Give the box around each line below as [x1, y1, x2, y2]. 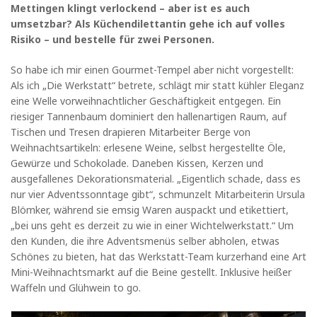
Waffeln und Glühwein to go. [11, 280, 141, 294]
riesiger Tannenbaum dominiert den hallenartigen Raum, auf [11, 109, 287, 123]
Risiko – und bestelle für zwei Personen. [11, 32, 214, 46]
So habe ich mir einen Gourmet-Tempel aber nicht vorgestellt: [11, 62, 294, 76]
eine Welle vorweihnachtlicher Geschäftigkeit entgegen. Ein [11, 93, 281, 108]
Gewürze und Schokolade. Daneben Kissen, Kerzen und [11, 156, 263, 170]
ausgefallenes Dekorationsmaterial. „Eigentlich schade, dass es [11, 171, 301, 185]
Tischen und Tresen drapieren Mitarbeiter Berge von [11, 125, 250, 139]
